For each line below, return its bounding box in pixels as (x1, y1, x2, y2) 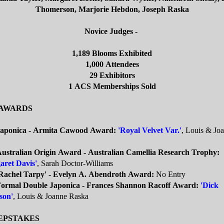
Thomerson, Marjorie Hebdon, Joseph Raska (35, 5, 189, 14)
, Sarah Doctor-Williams (37, 159, 113, 168)
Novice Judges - (84, 27, 139, 36)
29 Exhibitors (89, 71, 135, 80)
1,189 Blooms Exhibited (72, 49, 152, 58)
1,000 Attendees (85, 60, 139, 69)
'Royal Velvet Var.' (118, 126, 181, 135)
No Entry (156, 170, 185, 179)
